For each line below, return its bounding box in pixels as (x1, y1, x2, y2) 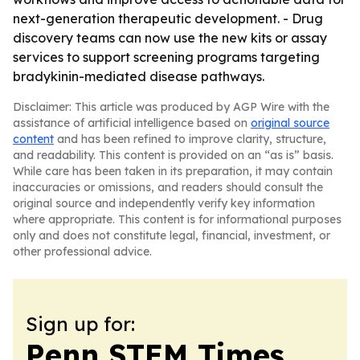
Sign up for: (26, 312, 135, 336)
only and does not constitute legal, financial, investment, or (13, 228, 330, 243)
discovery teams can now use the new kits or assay (13, 30, 327, 46)
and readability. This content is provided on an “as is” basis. (13, 148, 333, 162)
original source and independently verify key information (13, 196, 315, 211)
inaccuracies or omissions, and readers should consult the (13, 180, 323, 194)
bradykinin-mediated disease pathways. (13, 68, 264, 84)
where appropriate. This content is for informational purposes (13, 212, 342, 227)
